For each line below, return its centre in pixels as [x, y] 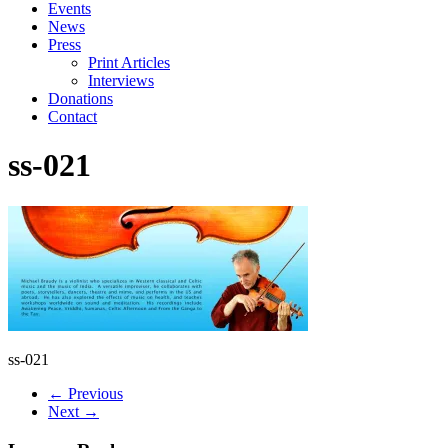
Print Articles [129, 62]
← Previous [85, 393]
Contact [72, 116]
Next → [73, 411]
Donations [80, 98]
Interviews [121, 80]
